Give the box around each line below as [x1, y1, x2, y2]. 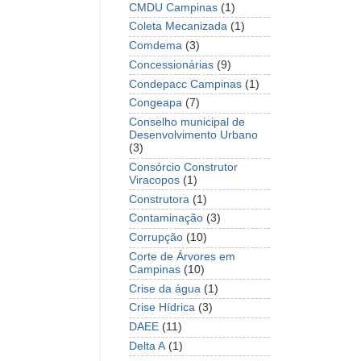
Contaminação [129, 212, 203, 225]
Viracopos [129, 173, 180, 186]
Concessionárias [129, 58, 214, 71]
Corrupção [129, 231, 183, 244]
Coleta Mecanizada [129, 20, 227, 33]
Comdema [129, 39, 182, 52]
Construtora [129, 193, 189, 205]
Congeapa [129, 97, 182, 110]
